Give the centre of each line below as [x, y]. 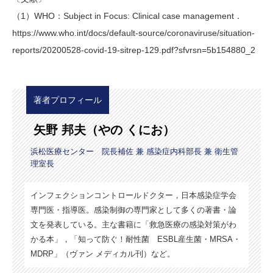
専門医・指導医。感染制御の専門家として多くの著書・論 [133, 210]
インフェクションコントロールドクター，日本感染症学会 [133, 195]
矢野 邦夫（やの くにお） [104, 129]
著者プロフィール [68, 100]
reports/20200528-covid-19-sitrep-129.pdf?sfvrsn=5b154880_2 [134, 50]
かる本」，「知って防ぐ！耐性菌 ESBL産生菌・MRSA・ [136, 239]
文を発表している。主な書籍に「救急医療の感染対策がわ [133, 224]
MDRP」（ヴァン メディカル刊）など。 [103, 253]
